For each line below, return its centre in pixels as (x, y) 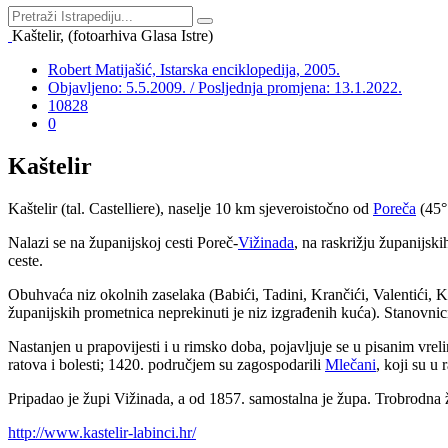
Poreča (394, 208)
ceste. (25, 260)
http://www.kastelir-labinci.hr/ (102, 432)
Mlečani (350, 364)
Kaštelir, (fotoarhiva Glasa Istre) (112, 35)
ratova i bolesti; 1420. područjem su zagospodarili (166, 364)
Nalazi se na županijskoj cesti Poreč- (123, 242)
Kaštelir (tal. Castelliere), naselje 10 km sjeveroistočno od (190, 208)
